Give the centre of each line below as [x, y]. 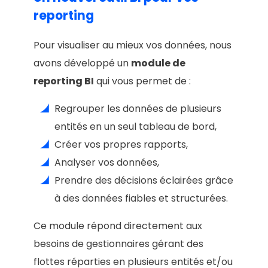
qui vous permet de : [142, 81]
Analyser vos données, [107, 162]
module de [158, 63]
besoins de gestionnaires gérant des [118, 243]
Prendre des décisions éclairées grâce [144, 180]
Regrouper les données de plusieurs [138, 108]
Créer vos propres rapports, [121, 144]
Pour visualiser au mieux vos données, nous [133, 45]
